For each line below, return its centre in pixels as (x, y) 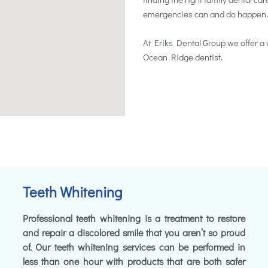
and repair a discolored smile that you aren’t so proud (134, 232)
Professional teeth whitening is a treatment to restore (134, 218)
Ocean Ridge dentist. (183, 57)
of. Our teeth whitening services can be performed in (134, 247)
